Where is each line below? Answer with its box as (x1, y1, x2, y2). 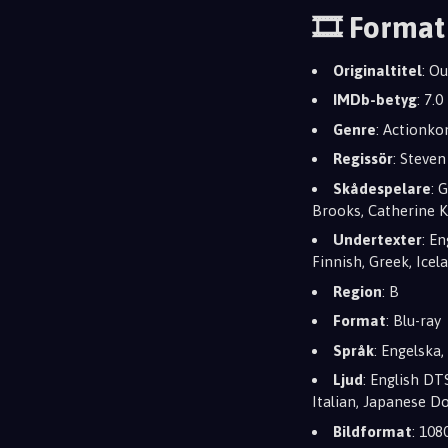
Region (333, 282, 382, 300)
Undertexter (333, 231, 422, 248)
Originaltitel (333, 61, 422, 79)
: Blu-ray (386, 312, 441, 329)
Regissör (333, 150, 393, 167)
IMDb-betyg (333, 91, 417, 108)
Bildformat (333, 422, 412, 440)
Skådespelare (333, 179, 431, 197)
